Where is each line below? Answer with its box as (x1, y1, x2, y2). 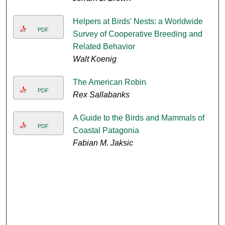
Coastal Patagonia (72, 126, 139, 135)
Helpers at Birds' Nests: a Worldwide (72, 17, 203, 26)
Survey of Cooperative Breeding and (72, 30, 202, 39)
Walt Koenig (72, 55, 117, 64)
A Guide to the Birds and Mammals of (72, 114, 204, 123)
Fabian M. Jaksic (72, 139, 133, 148)
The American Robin (72, 78, 146, 87)
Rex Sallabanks (72, 90, 130, 99)
